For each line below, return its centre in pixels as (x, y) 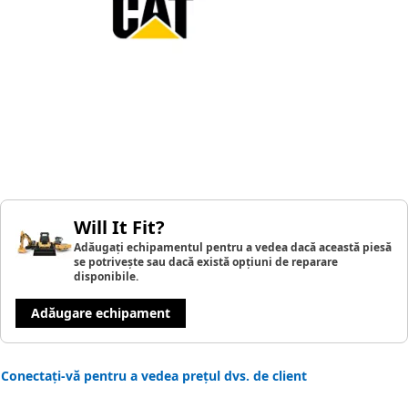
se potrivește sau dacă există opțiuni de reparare (206, 262)
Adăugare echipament (101, 313)
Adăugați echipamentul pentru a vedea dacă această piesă (233, 247)
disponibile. (106, 276)
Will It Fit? (119, 227)
